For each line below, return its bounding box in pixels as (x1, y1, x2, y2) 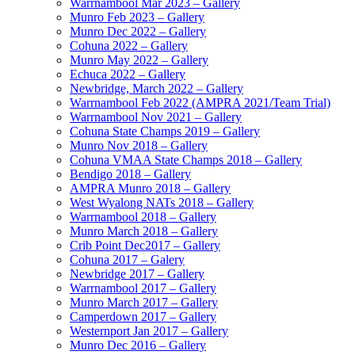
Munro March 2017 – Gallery (70, 296, 218, 310)
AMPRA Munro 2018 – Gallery (70, 181, 231, 196)
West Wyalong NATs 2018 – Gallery (70, 196, 254, 210)
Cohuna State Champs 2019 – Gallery (70, 124, 260, 139)
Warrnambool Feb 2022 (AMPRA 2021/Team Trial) (70, 96, 330, 110)
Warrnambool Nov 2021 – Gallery (70, 110, 242, 124)
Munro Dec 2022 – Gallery (70, 25, 206, 39)
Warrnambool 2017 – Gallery (70, 281, 216, 296)
